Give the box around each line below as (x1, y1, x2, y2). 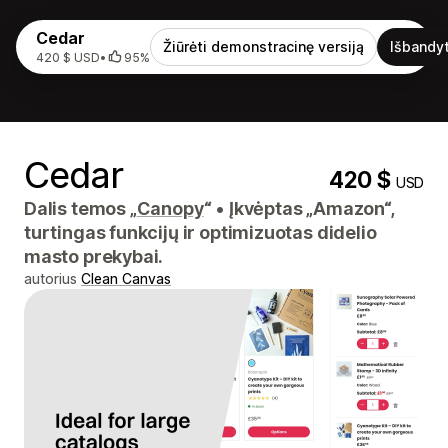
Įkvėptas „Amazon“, (225, 198, 395, 219)
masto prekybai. (24, 246, 164, 267)
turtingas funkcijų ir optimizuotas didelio (24, 222, 377, 243)
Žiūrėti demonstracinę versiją (163, 38, 364, 55)
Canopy (136, 198, 204, 219)
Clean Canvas (81, 270, 171, 287)
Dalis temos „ (24, 198, 137, 219)
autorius (24, 270, 81, 287)
